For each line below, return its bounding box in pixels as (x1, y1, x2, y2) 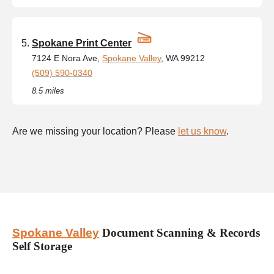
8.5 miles (32, 86, 64, 95)
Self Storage (12, 240, 72, 253)
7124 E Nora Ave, (32, 53, 102, 63)
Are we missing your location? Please (12, 125, 178, 136)
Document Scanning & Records (99, 226, 260, 240)
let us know (178, 125, 226, 136)
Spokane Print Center (32, 37, 131, 48)
